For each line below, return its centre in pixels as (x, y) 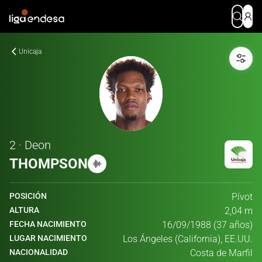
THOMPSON (49, 164)
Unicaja (30, 51)
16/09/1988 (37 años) (207, 225)
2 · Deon (30, 145)
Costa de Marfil (221, 253)
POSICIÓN (28, 196)
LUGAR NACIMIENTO (48, 238)
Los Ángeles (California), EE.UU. (188, 239)
